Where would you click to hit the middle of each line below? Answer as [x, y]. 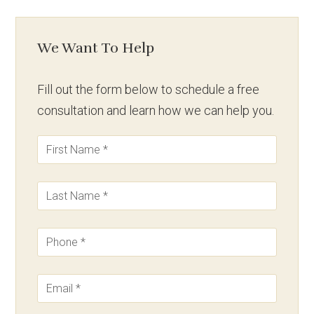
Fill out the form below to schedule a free [149, 89]
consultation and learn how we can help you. [156, 110]
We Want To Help [96, 48]
